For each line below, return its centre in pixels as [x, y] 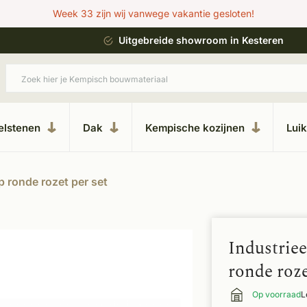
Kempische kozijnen [195, 127]
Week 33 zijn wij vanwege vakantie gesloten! [153, 13]
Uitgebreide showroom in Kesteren [190, 40]
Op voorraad [277, 294]
